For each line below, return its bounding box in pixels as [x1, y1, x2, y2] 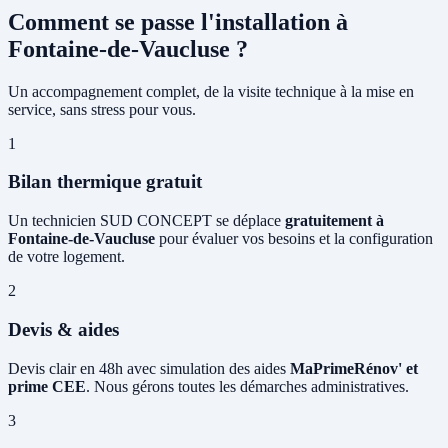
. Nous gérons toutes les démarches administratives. [86, 377, 409, 395]
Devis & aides [8, 318, 119, 340]
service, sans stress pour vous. [8, 100, 196, 118]
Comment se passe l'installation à [8, 8, 348, 35]
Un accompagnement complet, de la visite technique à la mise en [8, 82, 414, 100]
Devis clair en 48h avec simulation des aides [8, 359, 290, 377]
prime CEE [8, 377, 86, 395]
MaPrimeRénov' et [290, 359, 418, 377]
